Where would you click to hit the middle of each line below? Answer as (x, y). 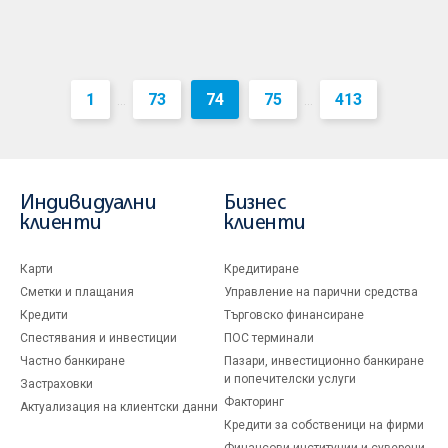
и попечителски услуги (290, 379)
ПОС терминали (269, 338)
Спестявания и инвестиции (98, 338)
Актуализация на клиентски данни (119, 407)
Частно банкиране (72, 361)
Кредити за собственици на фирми (324, 425)
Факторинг (254, 402)
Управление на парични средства (321, 292)
